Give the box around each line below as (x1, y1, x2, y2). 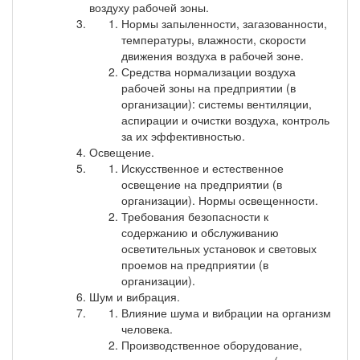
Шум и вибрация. (89, 288, 180, 305)
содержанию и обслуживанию (121, 223, 279, 240)
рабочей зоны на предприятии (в (121, 79, 296, 96)
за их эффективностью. (121, 127, 245, 144)
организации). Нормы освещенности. (121, 191, 318, 208)
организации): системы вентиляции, (121, 95, 312, 112)
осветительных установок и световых (121, 239, 317, 256)
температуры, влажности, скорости (121, 31, 306, 47)
